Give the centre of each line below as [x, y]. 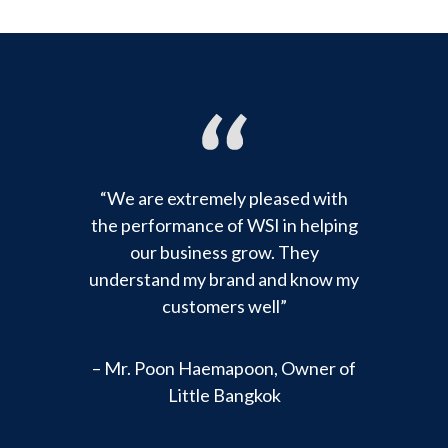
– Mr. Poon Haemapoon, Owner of [224, 368]
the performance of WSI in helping [224, 225]
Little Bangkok [224, 395]
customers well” [224, 306]
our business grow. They [224, 252]
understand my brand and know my [224, 279]
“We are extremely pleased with [224, 198]
